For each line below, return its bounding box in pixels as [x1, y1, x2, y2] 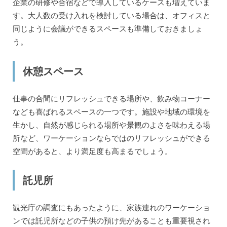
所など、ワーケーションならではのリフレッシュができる [12, 133, 210, 142]
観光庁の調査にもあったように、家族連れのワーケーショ [12, 203, 210, 212]
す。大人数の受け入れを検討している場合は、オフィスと [12, 11, 210, 20]
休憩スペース [22, 64, 84, 77]
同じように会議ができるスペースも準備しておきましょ [12, 24, 203, 33]
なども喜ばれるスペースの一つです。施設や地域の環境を [12, 106, 210, 116]
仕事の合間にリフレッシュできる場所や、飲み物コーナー [12, 93, 210, 103]
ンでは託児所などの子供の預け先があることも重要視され [12, 216, 210, 225]
